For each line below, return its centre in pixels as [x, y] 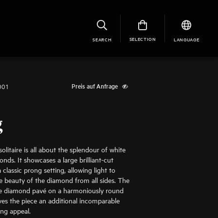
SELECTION [143, 38]
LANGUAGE [186, 39]
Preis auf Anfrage [94, 86]
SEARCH [102, 39]
